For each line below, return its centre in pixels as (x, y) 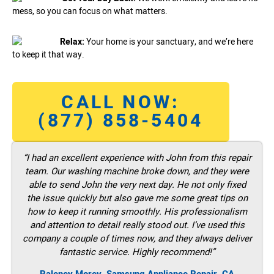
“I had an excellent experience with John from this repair (137, 158)
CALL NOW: (121, 103)
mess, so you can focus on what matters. (90, 11)
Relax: (73, 42)
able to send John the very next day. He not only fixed (137, 185)
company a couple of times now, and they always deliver (137, 239)
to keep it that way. (48, 54)
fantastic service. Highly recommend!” (137, 252)
